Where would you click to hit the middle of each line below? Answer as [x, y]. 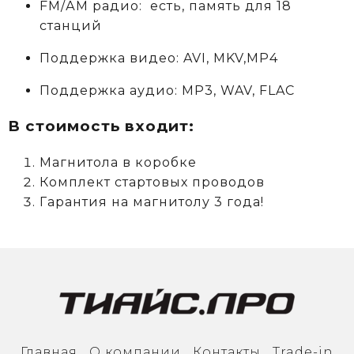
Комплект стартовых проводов [152, 182]
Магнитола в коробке [120, 162]
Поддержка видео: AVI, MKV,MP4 [159, 58]
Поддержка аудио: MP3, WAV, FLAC [167, 90]
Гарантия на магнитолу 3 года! [152, 201]
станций [71, 25]
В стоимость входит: [101, 126]
